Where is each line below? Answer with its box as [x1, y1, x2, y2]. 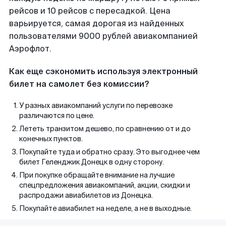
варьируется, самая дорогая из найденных [9, 18, 184, 29]
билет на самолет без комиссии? [9, 79, 149, 89]
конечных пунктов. [19, 134, 83, 143]
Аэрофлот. [9, 43, 51, 54]
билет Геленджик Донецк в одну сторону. [19, 157, 164, 166]
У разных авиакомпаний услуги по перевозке [19, 101, 173, 110]
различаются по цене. [19, 111, 94, 120]
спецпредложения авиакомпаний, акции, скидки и [19, 181, 190, 190]
